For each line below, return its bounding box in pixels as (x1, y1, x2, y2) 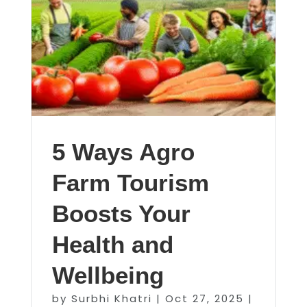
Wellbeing (51, 262, 164, 288)
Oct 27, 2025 (164, 291, 244, 306)
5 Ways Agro (51, 138, 195, 165)
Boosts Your (51, 200, 191, 227)
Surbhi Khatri (71, 291, 152, 306)
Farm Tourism (51, 169, 209, 196)
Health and (51, 231, 173, 258)
